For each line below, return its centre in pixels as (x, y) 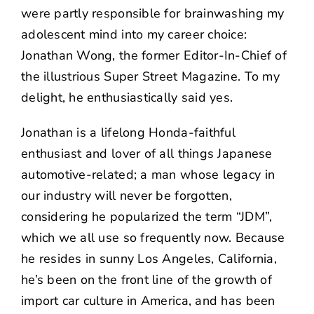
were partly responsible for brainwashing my (152, 13)
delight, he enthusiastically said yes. (127, 97)
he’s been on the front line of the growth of (146, 279)
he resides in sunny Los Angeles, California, (149, 258)
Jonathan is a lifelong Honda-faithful (128, 132)
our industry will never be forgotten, (126, 195)
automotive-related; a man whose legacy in (148, 174)
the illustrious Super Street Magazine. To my (150, 76)
